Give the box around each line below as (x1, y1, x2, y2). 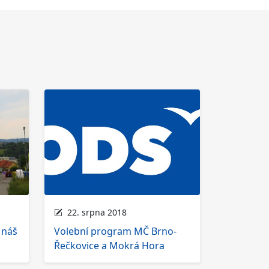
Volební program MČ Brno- (54, 224, 177, 238)
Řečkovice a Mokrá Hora (54, 238, 165, 252)
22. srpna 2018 (62, 206, 127, 218)
